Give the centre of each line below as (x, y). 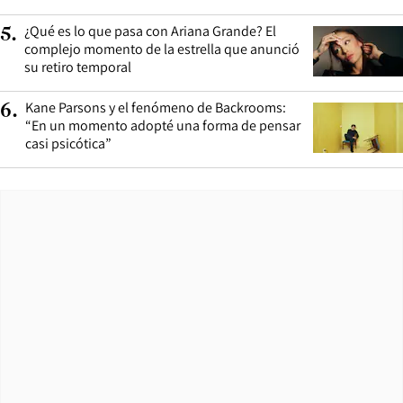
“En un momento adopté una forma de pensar (163, 126)
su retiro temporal (78, 67)
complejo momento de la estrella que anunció (162, 49)
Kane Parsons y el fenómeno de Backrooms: (156, 108)
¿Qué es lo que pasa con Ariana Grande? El (150, 31)
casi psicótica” (68, 144)
